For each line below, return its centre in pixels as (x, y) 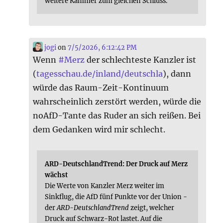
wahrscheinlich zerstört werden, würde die (117, 101)
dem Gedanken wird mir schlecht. (99, 129)
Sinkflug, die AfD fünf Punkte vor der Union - (116, 196)
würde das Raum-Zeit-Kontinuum (101, 87)
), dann (177, 73)
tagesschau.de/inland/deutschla (100, 73)
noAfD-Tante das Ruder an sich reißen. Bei (117, 115)
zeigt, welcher (152, 207)
